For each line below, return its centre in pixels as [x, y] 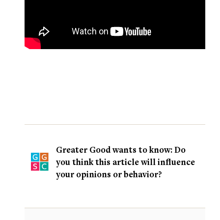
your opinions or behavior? [109, 174]
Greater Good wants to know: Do [121, 150]
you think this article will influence [125, 162]
